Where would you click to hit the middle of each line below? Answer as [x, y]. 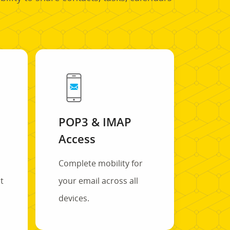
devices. [74, 198]
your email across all [98, 180]
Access [77, 138]
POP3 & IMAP [95, 121]
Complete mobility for [100, 163]
